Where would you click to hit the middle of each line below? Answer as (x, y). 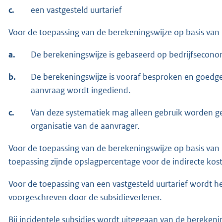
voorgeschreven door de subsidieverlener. (85, 197)
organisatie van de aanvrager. (85, 126)
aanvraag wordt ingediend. (81, 90)
